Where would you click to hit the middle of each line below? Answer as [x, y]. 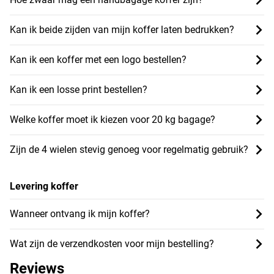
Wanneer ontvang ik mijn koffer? [80, 213]
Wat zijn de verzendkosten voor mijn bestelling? [112, 243]
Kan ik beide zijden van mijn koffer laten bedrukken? [122, 29]
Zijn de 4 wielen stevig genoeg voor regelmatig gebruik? [129, 149]
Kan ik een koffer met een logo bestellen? [98, 59]
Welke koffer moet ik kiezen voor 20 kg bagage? [113, 119]
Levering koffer [44, 186]
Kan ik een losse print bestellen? [79, 89]
